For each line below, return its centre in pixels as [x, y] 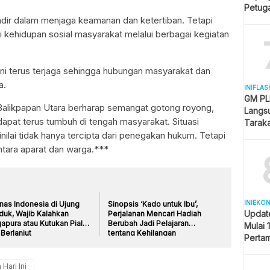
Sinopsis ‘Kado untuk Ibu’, [153, 204]
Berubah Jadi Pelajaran [149, 223]
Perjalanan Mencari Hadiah [155, 213]
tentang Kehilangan [142, 233]
